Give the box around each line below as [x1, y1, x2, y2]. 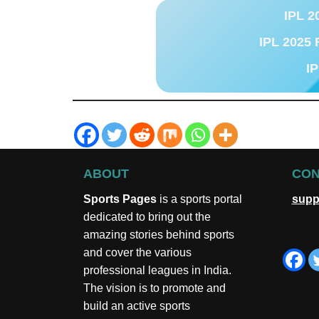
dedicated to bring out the [83, 211, 211, 224]
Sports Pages [83, 193, 157, 206]
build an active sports [83, 300, 190, 313]
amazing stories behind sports [83, 229, 234, 241]
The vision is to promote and [83, 282, 226, 295]
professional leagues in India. [83, 264, 231, 277]
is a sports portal [157, 193, 242, 206]
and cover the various [83, 246, 192, 259]
